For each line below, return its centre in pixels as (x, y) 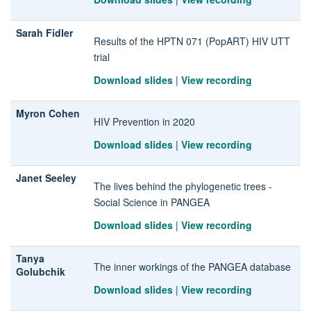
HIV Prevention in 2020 (144, 121)
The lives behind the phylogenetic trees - (183, 186)
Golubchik (41, 271)
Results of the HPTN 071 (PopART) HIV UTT (192, 41)
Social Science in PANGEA (152, 202)
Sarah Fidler (44, 32)
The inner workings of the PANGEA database (192, 266)
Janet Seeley (46, 177)
